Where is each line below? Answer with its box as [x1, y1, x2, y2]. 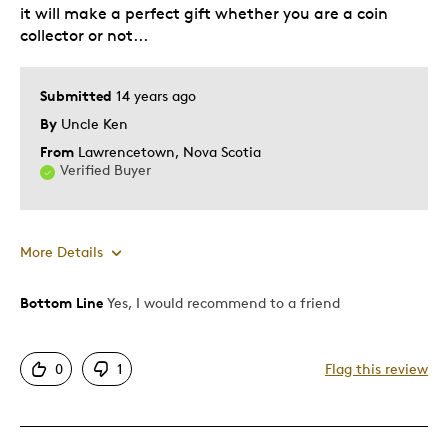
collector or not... [20, 25, 148, 45]
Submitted [40, 86, 116, 104]
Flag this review [325, 359, 428, 377]
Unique [40, 339, 84, 356]
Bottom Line [20, 293, 103, 311]
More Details [20, 242, 103, 260]
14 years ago [116, 86, 196, 104]
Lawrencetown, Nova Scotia [78, 142, 261, 160]
